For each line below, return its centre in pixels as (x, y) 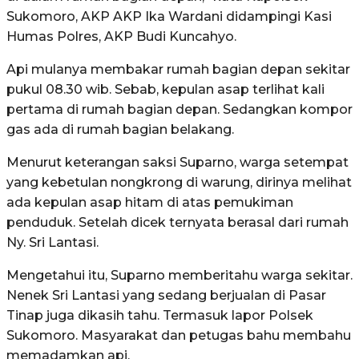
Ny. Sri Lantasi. (52, 242)
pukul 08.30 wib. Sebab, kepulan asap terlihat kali (165, 89)
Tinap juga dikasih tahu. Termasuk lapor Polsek (160, 315)
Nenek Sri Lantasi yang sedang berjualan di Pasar (166, 295)
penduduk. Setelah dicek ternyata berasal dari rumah (177, 222)
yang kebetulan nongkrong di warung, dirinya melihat (179, 182)
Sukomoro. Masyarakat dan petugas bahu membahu (179, 335)
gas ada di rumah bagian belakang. (120, 129)
